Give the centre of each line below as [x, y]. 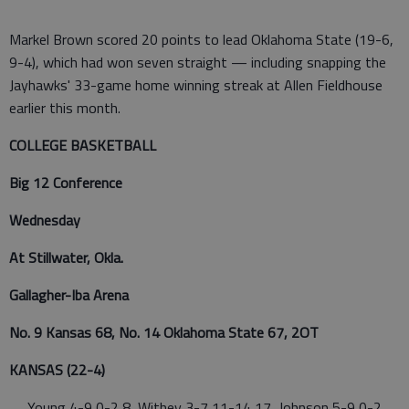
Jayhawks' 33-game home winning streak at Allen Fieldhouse [196, 84]
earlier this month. [65, 107]
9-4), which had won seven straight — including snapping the [198, 62]
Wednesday [45, 220]
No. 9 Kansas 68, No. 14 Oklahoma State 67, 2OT [164, 332]
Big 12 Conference [66, 182]
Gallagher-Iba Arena [69, 294]
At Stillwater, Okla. [66, 257]
